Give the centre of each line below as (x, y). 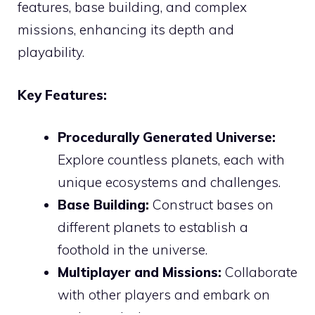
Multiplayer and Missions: (140, 272)
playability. (51, 52)
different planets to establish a (153, 227)
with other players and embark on (164, 295)
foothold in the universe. (133, 250)
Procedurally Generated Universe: (167, 137)
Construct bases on (211, 205)
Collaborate (259, 272)
